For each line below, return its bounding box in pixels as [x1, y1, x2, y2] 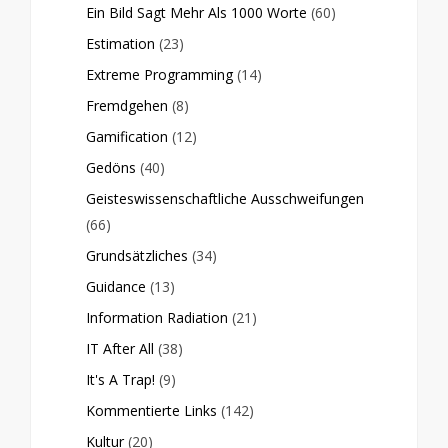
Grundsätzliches [86, 246, 188, 266]
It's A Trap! [86, 370, 155, 390]
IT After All [86, 339, 154, 359]
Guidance [86, 277, 146, 297]
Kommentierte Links [86, 401, 217, 421]
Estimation [86, 34, 155, 54]
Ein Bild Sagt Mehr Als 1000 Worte [86, 3, 307, 23]
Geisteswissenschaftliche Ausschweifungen [86, 189, 364, 209]
